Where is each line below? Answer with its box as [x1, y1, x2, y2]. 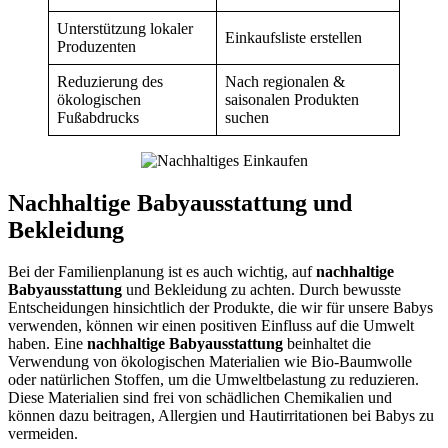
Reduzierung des [57, 72, 163, 90]
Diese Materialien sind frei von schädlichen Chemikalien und [8, 389, 392, 407]
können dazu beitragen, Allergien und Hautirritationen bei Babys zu [8, 407, 434, 425]
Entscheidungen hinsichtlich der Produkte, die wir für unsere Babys [8, 299, 433, 317]
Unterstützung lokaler [57, 19, 193, 37]
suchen [225, 108, 269, 126]
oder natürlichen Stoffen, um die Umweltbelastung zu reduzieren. [8, 371, 419, 389]
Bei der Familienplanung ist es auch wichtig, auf [8, 263, 316, 281]
